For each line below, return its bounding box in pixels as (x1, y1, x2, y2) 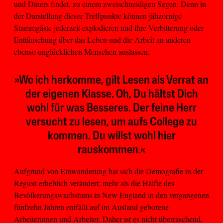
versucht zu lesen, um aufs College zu (26, 116, 197, 128)
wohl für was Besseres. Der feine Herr (26, 102, 197, 114)
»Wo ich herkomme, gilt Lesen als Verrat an (14, 74, 209, 87)
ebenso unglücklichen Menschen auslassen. (14, 46, 150, 57)
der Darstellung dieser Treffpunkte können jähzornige (14, 10, 182, 21)
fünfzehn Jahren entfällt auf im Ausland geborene (14, 201, 169, 212)
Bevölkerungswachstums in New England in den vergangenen (14, 189, 209, 200)
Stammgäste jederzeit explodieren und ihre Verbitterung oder (14, 22, 204, 33)
